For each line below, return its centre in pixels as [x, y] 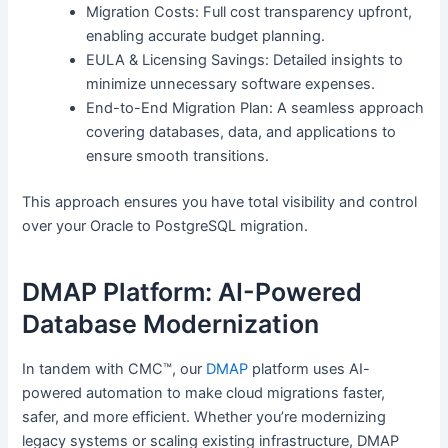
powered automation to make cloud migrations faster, [204, 393]
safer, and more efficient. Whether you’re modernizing [204, 417]
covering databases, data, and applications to [241, 132]
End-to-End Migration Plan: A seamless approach [255, 108]
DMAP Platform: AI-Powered [192, 291]
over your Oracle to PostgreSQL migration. [165, 226]
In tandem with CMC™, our [114, 369]
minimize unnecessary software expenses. [231, 84]
